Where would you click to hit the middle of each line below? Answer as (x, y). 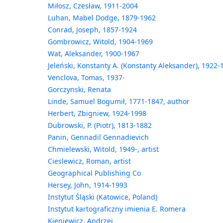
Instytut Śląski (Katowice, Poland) (102, 197)
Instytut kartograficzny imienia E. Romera (116, 209)
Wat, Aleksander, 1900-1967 (93, 54)
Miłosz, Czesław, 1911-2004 (93, 6)
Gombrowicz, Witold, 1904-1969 (100, 42)
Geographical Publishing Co (94, 173)
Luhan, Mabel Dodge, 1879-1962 (102, 18)
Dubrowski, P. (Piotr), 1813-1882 (100, 125)
